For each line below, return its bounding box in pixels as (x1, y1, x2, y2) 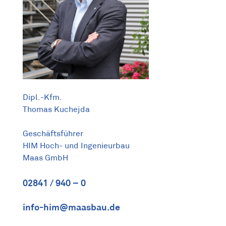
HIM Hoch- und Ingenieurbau (23, 141, 130, 151)
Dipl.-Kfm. (23, 92, 63, 103)
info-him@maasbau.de (23, 201, 121, 213)
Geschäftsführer (23, 129, 84, 139)
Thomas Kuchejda (23, 104, 90, 115)
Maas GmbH (23, 153, 69, 163)
